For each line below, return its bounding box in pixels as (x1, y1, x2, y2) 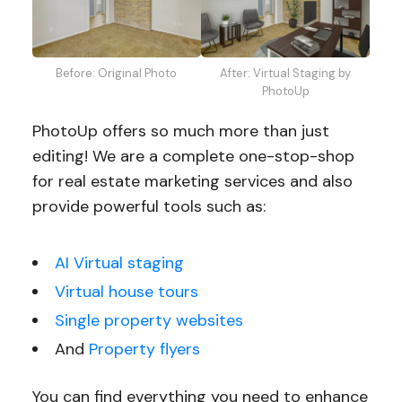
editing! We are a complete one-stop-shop (31, 145, 354, 168)
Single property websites (54, 310, 243, 332)
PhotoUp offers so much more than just (31, 120, 329, 143)
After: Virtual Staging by (220, 66, 352, 82)
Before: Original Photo (56, 66, 178, 82)
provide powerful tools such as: (31, 196, 266, 218)
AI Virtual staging (54, 252, 184, 275)
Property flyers (88, 338, 200, 361)
